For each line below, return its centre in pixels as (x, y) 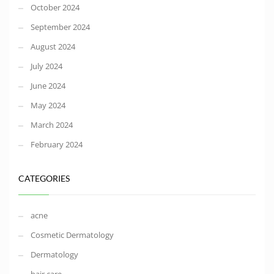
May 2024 (48, 106)
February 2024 (57, 145)
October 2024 (55, 8)
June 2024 (48, 86)
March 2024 (52, 125)
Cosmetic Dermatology (72, 235)
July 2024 (46, 66)
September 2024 (60, 27)
